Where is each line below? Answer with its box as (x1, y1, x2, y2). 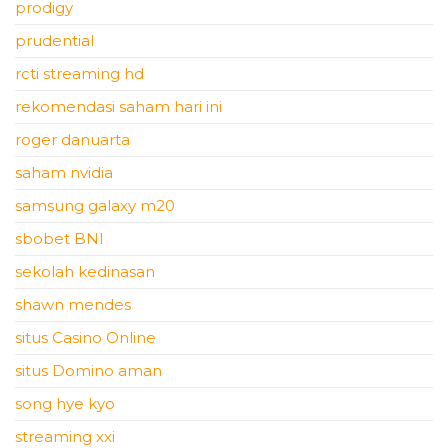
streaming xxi (15, 427, 115, 446)
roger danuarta (15, 130, 130, 149)
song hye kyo (15, 394, 115, 413)
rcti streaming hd (15, 64, 144, 83)
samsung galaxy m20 (15, 196, 175, 215)
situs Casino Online (15, 328, 156, 347)
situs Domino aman (15, 361, 162, 380)
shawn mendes (15, 295, 131, 314)
